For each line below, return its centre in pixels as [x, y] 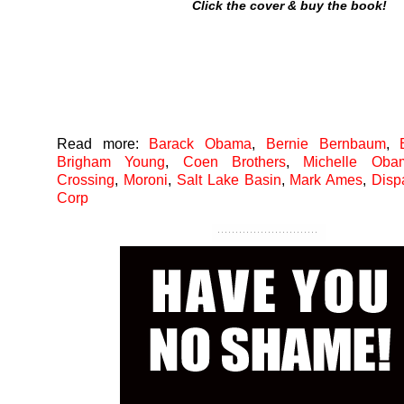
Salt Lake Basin [229, 179]
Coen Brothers [234, 161]
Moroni [145, 179]
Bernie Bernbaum [326, 143]
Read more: [98, 143]
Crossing [86, 179]
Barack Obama [201, 143]
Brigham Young [111, 161]
